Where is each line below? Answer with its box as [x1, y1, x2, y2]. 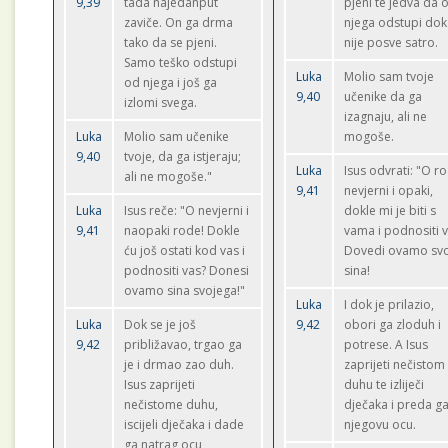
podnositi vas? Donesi [124, 262, 250, 279]
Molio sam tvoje [344, 68, 435, 85]
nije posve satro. [344, 34, 439, 51]
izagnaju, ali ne [344, 108, 428, 125]
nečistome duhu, [124, 396, 219, 413]
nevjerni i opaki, [344, 182, 434, 199]
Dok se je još [124, 316, 197, 333]
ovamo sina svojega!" [124, 282, 246, 299]
